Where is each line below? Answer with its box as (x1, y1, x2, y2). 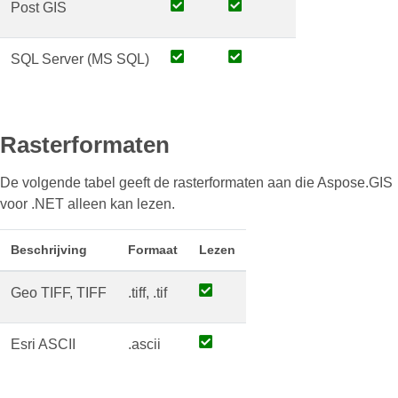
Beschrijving (11, 243, 87, 257)
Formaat (128, 243, 178, 257)
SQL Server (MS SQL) (11, 52, 149, 67)
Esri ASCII (11, 337, 76, 352)
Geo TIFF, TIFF (11, 285, 107, 300)
